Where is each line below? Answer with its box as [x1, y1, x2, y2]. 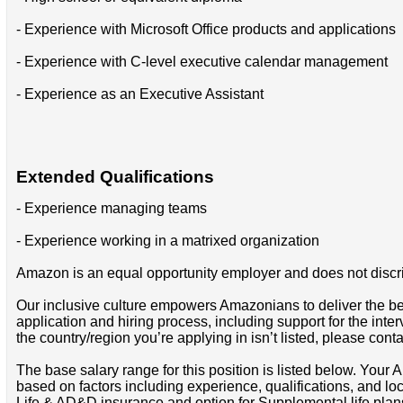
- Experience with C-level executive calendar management [15, 53, 388, 69]
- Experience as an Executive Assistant [15, 85, 264, 102]
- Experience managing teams [15, 201, 207, 217]
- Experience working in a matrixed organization [15, 233, 319, 249]
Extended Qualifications [15, 167, 214, 187]
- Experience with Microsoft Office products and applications [15, 21, 396, 37]
